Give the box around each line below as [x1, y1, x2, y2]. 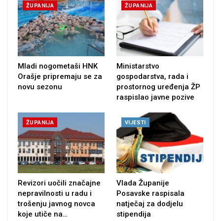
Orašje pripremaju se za [18, 72, 102, 81]
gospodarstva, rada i [116, 72, 188, 81]
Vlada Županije [116, 179, 169, 188]
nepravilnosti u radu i [18, 189, 92, 198]
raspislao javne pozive [116, 93, 194, 102]
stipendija [116, 210, 151, 219]
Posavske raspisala [116, 189, 184, 198]
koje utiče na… [18, 210, 68, 219]
